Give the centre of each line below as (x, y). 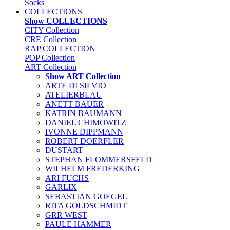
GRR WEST (66, 215)
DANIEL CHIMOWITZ (86, 122)
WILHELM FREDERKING (92, 169)
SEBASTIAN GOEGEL (86, 196)
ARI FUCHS (67, 178)
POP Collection (50, 58)
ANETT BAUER (74, 104)
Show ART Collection (83, 76)
